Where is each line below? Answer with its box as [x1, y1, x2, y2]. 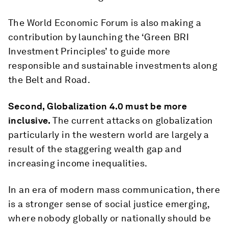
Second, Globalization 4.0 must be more [8, 101, 187, 111]
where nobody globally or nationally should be [8, 213, 211, 223]
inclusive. [8, 115, 51, 126]
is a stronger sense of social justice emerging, [8, 198, 210, 209]
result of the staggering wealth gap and [8, 144, 182, 154]
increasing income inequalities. [8, 158, 148, 168]
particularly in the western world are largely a [8, 129, 209, 140]
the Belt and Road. [8, 74, 91, 85]
